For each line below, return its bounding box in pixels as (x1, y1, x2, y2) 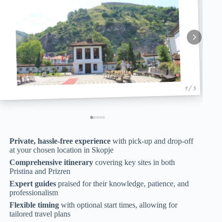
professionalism (9, 188, 58, 197)
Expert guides (9, 179, 56, 188)
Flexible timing (9, 201, 59, 210)
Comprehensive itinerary (9, 158, 94, 166)
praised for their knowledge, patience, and (56, 179, 189, 188)
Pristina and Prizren (9, 166, 71, 175)
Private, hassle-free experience (9, 136, 111, 145)
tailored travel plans (9, 210, 71, 219)
